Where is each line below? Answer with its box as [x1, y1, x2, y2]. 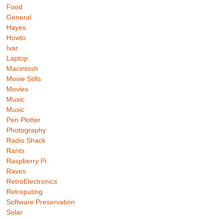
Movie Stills [6, 75, 42, 83]
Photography [6, 126, 46, 134]
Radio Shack [6, 136, 46, 145]
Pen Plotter [6, 116, 41, 124]
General [6, 13, 32, 22]
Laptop [6, 54, 28, 63]
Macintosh [6, 65, 39, 73]
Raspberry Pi [6, 157, 47, 165]
